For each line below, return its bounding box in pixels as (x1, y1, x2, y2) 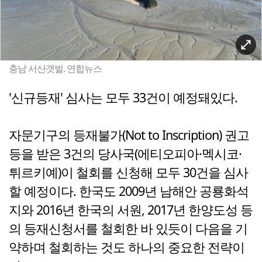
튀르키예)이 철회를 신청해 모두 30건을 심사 (9, 164, 248, 181)
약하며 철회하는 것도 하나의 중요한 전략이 (9, 239, 244, 256)
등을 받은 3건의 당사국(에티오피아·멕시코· (9, 145, 242, 163)
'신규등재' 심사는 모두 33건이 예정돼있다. (9, 89, 237, 106)
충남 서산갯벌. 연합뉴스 (9, 62, 102, 75)
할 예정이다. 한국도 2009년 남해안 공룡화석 (9, 182, 249, 200)
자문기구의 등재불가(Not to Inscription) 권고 (9, 126, 249, 144)
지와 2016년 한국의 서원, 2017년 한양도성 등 (9, 201, 253, 219)
